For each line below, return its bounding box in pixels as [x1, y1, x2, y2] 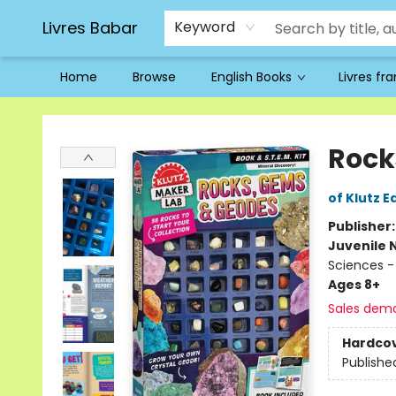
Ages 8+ [327, 276, 380, 293]
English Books [211, 68, 292, 86]
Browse [133, 68, 176, 86]
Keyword [174, 17, 235, 37]
